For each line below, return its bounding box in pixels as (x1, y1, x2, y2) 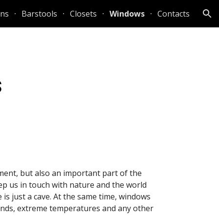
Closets (70, 8, 97, 19)
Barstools (22, 8, 57, 19)
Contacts (157, 8, 190, 19)
